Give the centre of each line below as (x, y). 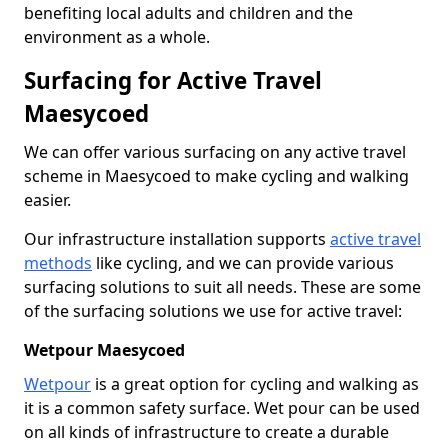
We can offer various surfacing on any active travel (215, 151)
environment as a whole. (117, 36)
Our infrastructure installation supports (177, 238)
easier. (47, 199)
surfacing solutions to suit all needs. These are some (222, 286)
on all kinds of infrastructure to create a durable (206, 431)
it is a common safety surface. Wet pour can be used (222, 407)
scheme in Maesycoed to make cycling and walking (216, 175)
